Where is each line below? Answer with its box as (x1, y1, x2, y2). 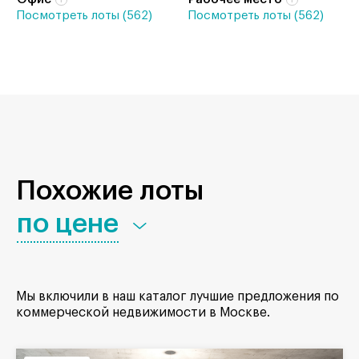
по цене (17, 210, 119, 238)
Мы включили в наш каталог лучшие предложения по (16, 290, 339, 304)
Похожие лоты (16, 177, 204, 205)
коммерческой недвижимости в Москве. (16, 306, 270, 320)
